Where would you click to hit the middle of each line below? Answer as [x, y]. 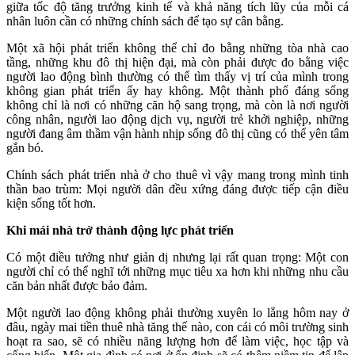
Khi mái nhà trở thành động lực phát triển [120, 230]
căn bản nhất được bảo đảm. [77, 285]
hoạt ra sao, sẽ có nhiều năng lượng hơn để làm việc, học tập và [177, 341]
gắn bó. [25, 147]
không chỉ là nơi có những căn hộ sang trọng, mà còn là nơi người [177, 105]
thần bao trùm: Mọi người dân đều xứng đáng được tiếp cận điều [177, 189]
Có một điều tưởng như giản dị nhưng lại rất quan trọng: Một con [177, 257]
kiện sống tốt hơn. [51, 203]
